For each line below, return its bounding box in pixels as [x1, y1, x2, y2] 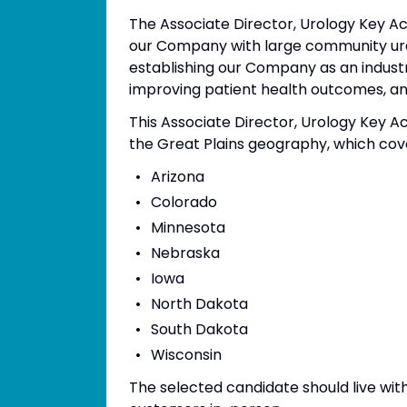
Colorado [150, 192, 217, 213]
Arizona [150, 166, 204, 187]
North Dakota [150, 293, 248, 314]
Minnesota [150, 217, 225, 238]
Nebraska [150, 243, 220, 263]
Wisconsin [150, 344, 222, 365]
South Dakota [150, 319, 248, 340]
